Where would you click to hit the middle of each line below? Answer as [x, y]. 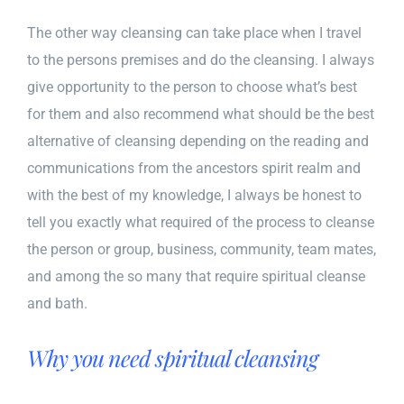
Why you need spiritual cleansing [172, 357]
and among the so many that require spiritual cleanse [196, 276]
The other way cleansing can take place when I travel [194, 32]
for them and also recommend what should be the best [201, 114]
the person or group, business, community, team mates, [202, 249]
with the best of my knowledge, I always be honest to [194, 195]
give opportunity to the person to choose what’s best [192, 87]
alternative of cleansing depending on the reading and [198, 141]
